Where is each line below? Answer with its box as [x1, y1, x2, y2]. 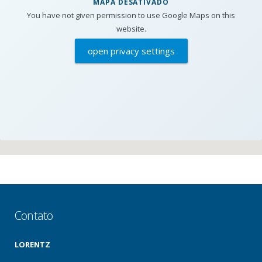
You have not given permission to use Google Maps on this [27, 10, 235, 20]
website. [116, 23, 146, 34]
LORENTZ [15, 239, 50, 250]
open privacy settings [87, 45, 175, 57]
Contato [15, 208, 53, 223]
